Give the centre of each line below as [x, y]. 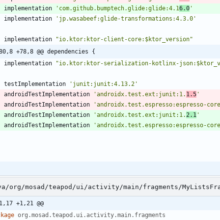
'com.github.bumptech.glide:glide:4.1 [117, 9]
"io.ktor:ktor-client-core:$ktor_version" [124, 40]
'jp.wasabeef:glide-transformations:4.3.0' [126, 19]
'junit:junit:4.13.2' [104, 84]
